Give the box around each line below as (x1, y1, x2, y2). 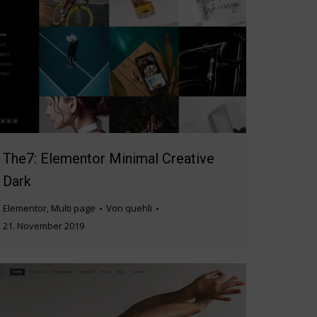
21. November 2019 (3, 219, 84, 233)
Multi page (51, 202, 96, 215)
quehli (125, 202, 152, 215)
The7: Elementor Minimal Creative (3, 150, 214, 168)
